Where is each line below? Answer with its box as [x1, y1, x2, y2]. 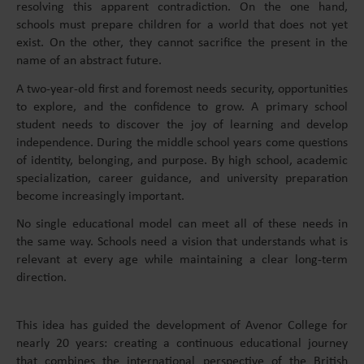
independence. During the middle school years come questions [16, 136, 348, 149]
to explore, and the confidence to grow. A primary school [16, 100, 348, 114]
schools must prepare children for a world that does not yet [16, 18, 348, 32]
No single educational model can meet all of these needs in [16, 218, 348, 232]
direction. [16, 271, 67, 285]
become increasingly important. [16, 189, 184, 203]
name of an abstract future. [16, 54, 162, 67]
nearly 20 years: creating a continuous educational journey [16, 337, 348, 351]
